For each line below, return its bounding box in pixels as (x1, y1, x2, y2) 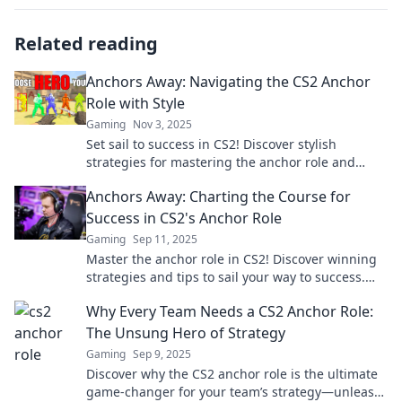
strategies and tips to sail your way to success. (86, 268, 365, 285)
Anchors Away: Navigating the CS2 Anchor (86, 72, 371, 92)
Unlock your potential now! (86, 286, 247, 303)
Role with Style (86, 93, 185, 113)
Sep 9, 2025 (133, 346, 191, 362)
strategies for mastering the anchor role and (86, 153, 355, 170)
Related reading (14, 31, 158, 56)
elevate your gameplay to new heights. (86, 171, 319, 188)
